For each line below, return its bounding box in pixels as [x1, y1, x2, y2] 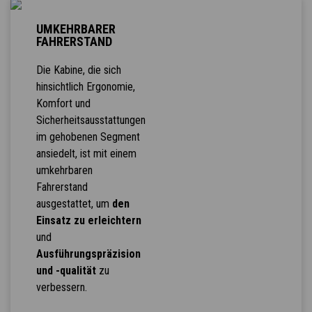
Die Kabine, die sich [36, 63, 121, 77]
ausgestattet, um [36, 197, 112, 211]
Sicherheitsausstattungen [36, 114, 146, 127]
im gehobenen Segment [36, 130, 140, 144]
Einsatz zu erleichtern [36, 214, 141, 228]
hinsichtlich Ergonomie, [36, 80, 135, 94]
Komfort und [36, 97, 91, 111]
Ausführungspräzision [36, 247, 141, 261]
